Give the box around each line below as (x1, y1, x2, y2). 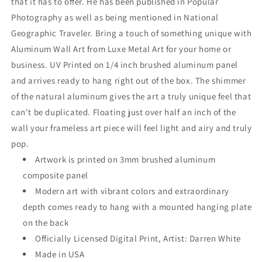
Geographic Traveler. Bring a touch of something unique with (11, 27, 252, 39)
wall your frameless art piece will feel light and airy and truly (11, 122, 252, 133)
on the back (23, 217, 69, 228)
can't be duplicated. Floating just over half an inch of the (11, 106, 236, 118)
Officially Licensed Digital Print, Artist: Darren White (35, 233, 241, 244)
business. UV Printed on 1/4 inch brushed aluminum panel (11, 59, 239, 70)
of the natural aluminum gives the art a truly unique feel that (11, 91, 251, 102)
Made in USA (35, 249, 85, 260)
